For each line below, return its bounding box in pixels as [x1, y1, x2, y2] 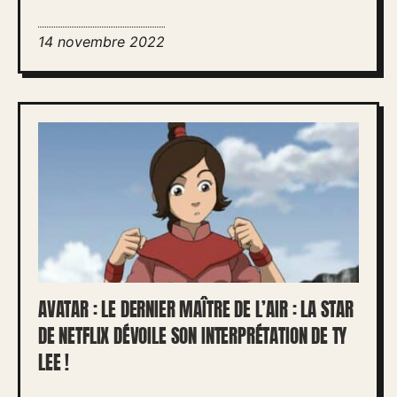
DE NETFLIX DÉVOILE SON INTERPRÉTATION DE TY [38, 323, 347, 350]
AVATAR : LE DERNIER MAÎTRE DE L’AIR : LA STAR [38, 296, 354, 323]
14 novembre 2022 [38, 33, 165, 51]
